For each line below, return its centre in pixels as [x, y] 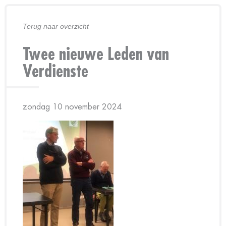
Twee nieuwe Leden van [96, 54]
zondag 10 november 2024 [72, 107]
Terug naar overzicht [55, 26]
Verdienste [55, 72]
